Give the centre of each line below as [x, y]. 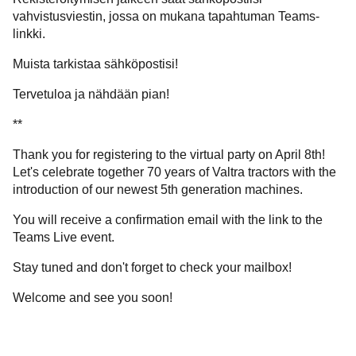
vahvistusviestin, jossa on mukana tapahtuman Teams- [166, 17]
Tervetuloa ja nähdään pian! [91, 95]
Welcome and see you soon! [93, 298]
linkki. [29, 34]
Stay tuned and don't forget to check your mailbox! [152, 268]
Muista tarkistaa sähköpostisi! [95, 64]
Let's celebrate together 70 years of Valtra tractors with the [174, 172]
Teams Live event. [64, 238]
